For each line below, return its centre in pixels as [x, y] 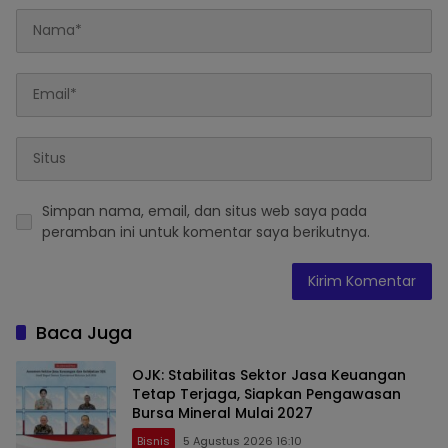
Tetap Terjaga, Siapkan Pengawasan [266, 394]
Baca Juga [84, 332]
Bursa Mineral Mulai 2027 [222, 413]
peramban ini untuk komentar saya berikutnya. [206, 231]
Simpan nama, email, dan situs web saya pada [204, 210]
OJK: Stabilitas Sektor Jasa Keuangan [269, 375]
